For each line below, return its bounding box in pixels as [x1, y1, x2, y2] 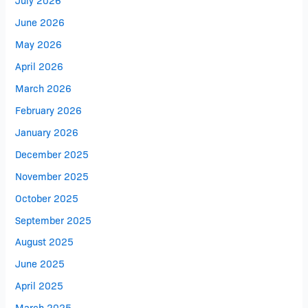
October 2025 [15, 190, 79, 204]
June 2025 [15, 256, 65, 270]
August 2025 [15, 234, 74, 248]
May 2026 [15, 37, 63, 51]
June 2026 [15, 15, 65, 29]
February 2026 [15, 102, 82, 116]
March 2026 [15, 80, 72, 94]
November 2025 [15, 168, 89, 182]
